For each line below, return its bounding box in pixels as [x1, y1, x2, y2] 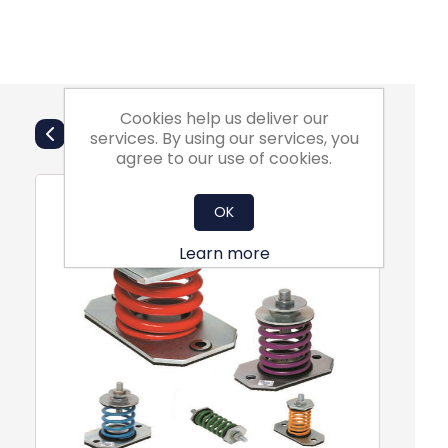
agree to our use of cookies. [116, 147, 332, 170]
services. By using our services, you [89, 127, 359, 150]
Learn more [178, 242, 270, 265]
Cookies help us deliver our [119, 107, 329, 130]
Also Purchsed [134, 115, 281, 144]
